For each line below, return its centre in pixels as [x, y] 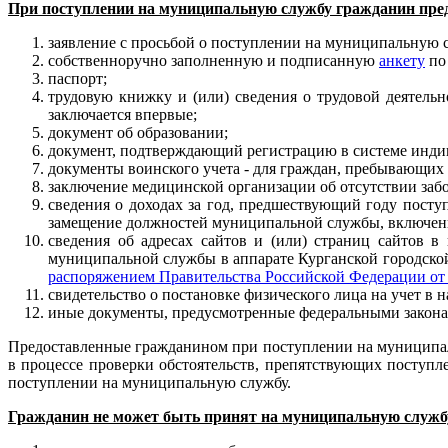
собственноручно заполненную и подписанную [213, 60]
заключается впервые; [122, 114]
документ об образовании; [138, 132]
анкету [402, 60]
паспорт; [77, 78]
